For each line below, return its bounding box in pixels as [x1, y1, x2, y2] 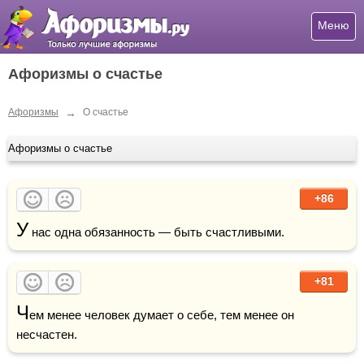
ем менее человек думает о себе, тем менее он [29, 307, 294, 322]
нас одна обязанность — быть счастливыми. [28, 224, 284, 239]
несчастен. [16, 327, 77, 341]
